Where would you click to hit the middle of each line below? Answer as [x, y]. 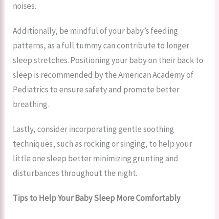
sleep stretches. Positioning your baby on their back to [108, 60]
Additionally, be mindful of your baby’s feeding [96, 31]
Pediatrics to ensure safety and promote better [96, 89]
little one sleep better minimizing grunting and [96, 158]
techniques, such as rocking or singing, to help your [103, 143]
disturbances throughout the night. [75, 173]
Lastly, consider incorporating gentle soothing [94, 129]
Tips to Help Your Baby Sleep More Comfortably [97, 198]
